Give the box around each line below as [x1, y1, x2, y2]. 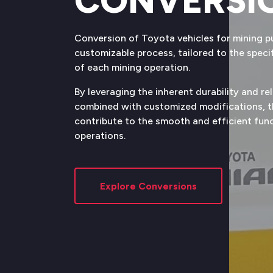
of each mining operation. [74, 62, 193, 73]
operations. [74, 130, 126, 141]
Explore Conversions [100, 180, 197, 192]
